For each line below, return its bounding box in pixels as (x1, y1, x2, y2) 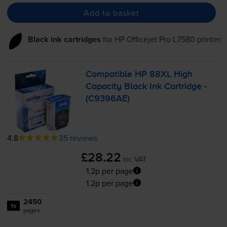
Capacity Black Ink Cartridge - (86, 82, 207, 92)
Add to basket (83, 7, 139, 18)
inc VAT (123, 154, 146, 164)
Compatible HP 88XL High (86, 70, 193, 80)
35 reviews (58, 132, 97, 143)
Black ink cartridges (27, 33, 101, 46)
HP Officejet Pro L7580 (114, 33, 195, 45)
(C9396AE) (86, 94, 130, 104)
